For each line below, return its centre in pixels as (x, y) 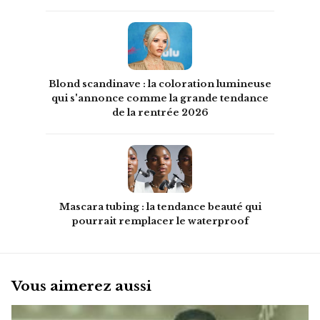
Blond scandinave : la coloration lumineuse (160, 84)
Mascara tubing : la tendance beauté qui (160, 207)
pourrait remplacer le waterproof (160, 221)
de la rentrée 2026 (160, 113)
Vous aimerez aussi (81, 286)
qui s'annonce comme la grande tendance (160, 99)
